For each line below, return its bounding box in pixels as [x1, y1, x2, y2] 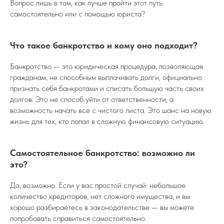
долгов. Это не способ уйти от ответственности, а [10, 94, 173, 104]
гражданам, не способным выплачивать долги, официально [10, 72, 202, 82]
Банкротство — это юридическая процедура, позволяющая [10, 61, 203, 71]
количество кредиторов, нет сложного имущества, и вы [10, 191, 190, 201]
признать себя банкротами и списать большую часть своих [10, 83, 204, 93]
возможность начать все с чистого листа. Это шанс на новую [10, 105, 211, 115]
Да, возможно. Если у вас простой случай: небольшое [10, 180, 185, 190]
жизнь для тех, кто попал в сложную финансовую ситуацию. [10, 116, 204, 126]
